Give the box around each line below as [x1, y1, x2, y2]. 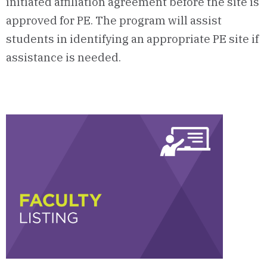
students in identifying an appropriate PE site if [6, 32, 259, 46]
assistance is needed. [6, 50, 121, 65]
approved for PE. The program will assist [6, 13, 222, 28]
